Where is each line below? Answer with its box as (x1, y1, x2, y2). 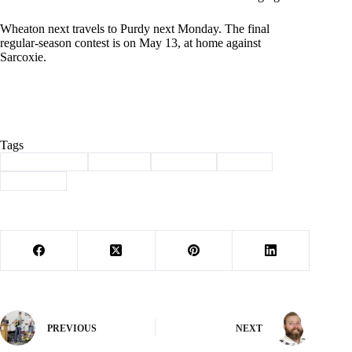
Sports (232, 155, 264, 167)
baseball (102, 155, 141, 167)
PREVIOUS (47, 323, 97, 335)
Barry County (14, 155, 79, 167)
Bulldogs (165, 155, 208, 167)
